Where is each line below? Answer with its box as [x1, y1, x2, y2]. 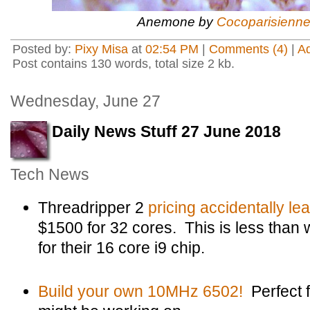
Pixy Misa [75, 42, 128, 56]
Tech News [10, 165, 89, 183]
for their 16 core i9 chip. [38, 239, 205, 257]
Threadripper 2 [38, 199, 148, 217]
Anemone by [137, 14, 217, 29]
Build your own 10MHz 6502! [38, 282, 243, 300]
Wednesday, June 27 [10, 92, 161, 110]
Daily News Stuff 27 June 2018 [52, 122, 281, 140]
